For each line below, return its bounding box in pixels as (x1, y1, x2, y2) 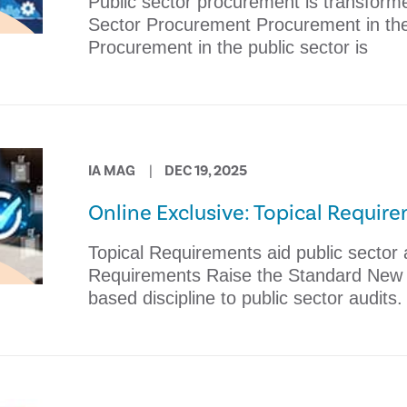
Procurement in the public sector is (87, 37, 368, 57)
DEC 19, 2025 (164, 162, 247, 180)
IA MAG (87, 162, 135, 180)
